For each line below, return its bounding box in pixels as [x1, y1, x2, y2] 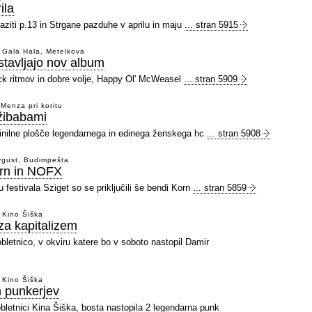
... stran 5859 [193, 182, 247, 193]
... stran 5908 [207, 128, 260, 139]
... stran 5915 [185, 19, 238, 30]
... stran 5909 [184, 74, 237, 84]
